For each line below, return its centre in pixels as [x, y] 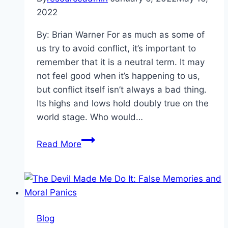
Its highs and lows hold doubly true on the [123, 104]
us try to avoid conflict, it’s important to [116, 49]
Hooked [97, 139]
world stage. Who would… [90, 117]
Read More [59, 144]
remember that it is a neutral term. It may [121, 62]
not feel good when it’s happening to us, [118, 76]
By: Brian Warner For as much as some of [121, 35]
